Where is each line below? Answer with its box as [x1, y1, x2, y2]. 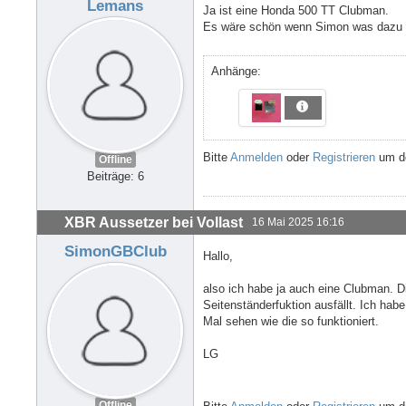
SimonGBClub [63, 241, 167, 260]
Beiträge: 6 [86, 169, 144, 184]
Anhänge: [211, 63, 261, 78]
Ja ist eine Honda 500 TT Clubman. [203, 3, 389, 17]
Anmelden [230, 150, 283, 164]
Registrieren [313, 150, 375, 164]
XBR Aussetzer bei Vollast [64, 214, 243, 230]
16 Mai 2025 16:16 [252, 215, 344, 228]
